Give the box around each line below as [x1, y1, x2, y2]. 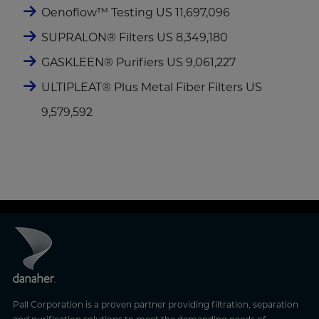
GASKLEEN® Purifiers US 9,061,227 [41, 56, 236, 70]
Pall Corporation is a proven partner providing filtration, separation [12, 299, 298, 310]
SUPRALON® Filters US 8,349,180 [41, 31, 228, 45]
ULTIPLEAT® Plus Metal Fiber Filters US [41, 80, 262, 95]
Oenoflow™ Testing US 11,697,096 [41, 6, 230, 20]
